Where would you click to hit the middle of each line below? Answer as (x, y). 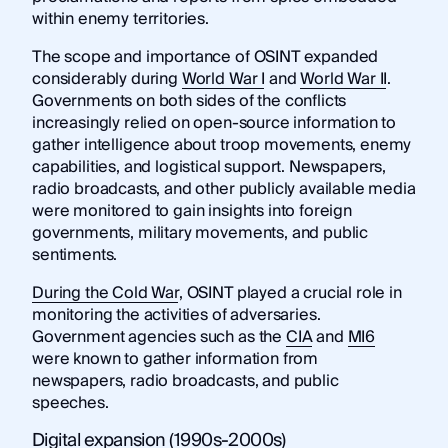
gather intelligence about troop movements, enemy (221, 145)
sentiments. (74, 255)
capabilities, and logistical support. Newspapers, (209, 167)
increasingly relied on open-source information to (214, 123)
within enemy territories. (120, 19)
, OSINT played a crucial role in (290, 293)
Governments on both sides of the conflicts (189, 101)
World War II (344, 79)
